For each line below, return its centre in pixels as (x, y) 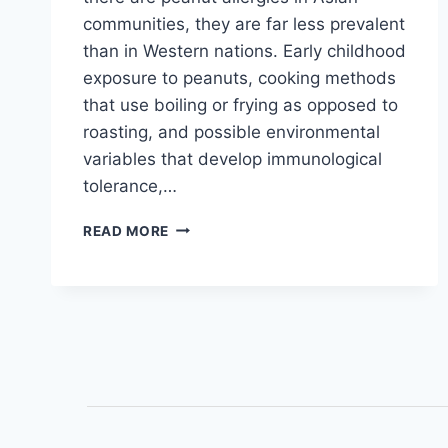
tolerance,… (130, 185)
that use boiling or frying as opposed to (240, 104)
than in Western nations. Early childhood (244, 50)
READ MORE (126, 230)
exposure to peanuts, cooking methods (239, 77)
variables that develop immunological (232, 158)
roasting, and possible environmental (231, 131)
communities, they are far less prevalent (244, 23)
